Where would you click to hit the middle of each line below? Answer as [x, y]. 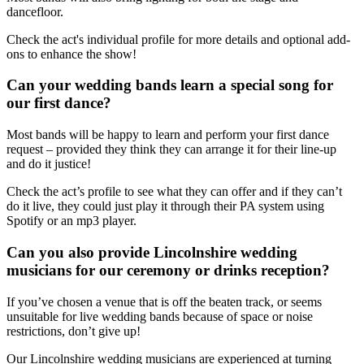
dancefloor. [35, 11]
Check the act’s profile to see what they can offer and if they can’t [174, 192]
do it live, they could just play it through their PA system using [165, 206]
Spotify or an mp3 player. [71, 221]
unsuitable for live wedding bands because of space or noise [160, 316]
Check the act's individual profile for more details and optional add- [178, 39]
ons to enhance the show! [71, 54]
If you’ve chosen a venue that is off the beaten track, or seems [164, 301]
